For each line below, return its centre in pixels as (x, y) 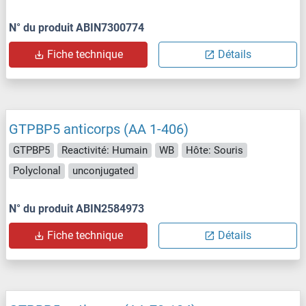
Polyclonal (37, 171)
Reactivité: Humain (105, 150)
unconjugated (103, 171)
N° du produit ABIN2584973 (76, 208)
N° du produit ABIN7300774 (76, 27)
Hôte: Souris (214, 150)
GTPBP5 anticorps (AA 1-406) (99, 129)
